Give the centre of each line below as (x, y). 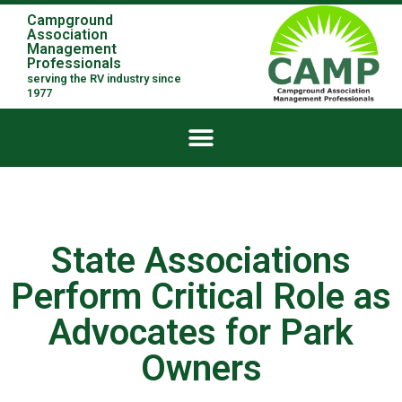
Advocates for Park (201, 332)
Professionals (74, 63)
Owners (201, 368)
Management (72, 49)
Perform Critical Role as (201, 297)
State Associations (201, 261)
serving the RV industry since (104, 79)
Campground (70, 20)
